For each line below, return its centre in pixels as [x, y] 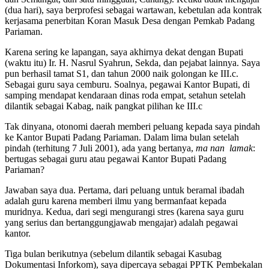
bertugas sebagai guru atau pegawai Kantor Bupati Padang [116, 159]
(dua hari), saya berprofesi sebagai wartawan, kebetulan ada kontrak [133, 10]
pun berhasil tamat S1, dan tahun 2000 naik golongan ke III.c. [122, 73]
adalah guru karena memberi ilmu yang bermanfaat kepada [116, 201]
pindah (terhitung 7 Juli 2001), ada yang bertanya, [100, 148]
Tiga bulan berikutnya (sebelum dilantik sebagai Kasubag [113, 253]
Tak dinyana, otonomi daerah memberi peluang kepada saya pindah [132, 126]
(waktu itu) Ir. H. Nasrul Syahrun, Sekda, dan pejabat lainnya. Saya [132, 62]
